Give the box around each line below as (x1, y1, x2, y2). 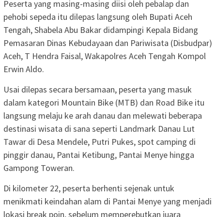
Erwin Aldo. (3, 63, 44, 75)
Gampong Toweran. (3, 162, 75, 173)
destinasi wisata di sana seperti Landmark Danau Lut (3, 123, 195, 134)
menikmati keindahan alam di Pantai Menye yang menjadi (3, 195, 212, 207)
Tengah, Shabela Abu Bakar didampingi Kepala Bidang (3, 24, 198, 35)
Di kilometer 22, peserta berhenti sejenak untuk (3, 182, 174, 194)
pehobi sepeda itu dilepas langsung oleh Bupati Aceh (3, 11, 192, 22)
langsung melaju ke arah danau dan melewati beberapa (3, 109, 202, 121)
